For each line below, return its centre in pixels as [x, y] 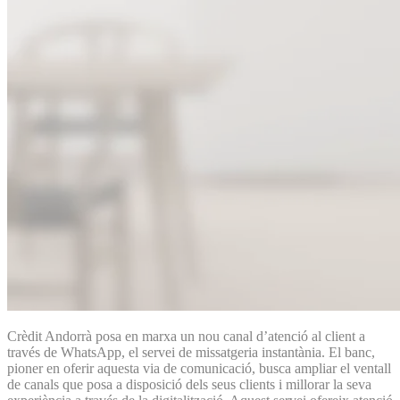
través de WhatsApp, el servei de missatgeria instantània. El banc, [191, 352]
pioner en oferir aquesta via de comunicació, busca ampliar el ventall [199, 368]
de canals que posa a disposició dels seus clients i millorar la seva [189, 384]
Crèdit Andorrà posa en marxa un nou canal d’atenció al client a [186, 336]
